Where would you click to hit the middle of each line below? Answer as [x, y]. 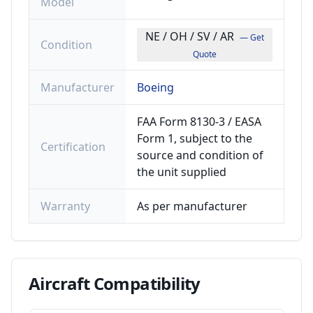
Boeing [155, 87]
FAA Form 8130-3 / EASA [199, 122]
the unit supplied [182, 172]
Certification [73, 147]
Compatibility [145, 283]
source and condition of [200, 155]
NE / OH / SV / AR [190, 36]
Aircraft [59, 283]
